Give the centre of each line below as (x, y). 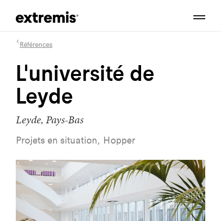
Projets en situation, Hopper (75, 140)
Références (36, 44)
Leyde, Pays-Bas (50, 120)
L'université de (85, 73)
